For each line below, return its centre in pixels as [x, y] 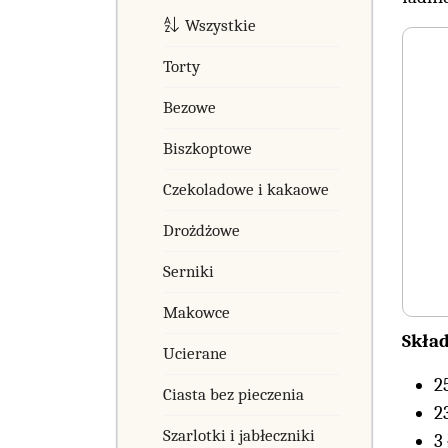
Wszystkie [220, 25]
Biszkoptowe [207, 148]
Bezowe [189, 107]
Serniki [188, 271]
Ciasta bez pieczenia [233, 394]
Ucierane [195, 353]
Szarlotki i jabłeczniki [239, 435]
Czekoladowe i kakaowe [246, 189]
